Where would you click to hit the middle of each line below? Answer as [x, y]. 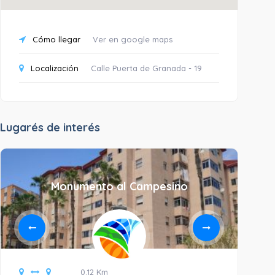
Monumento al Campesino [119, 186]
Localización [53, 68]
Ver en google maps [133, 39]
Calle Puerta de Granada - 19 [146, 68]
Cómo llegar [55, 39]
